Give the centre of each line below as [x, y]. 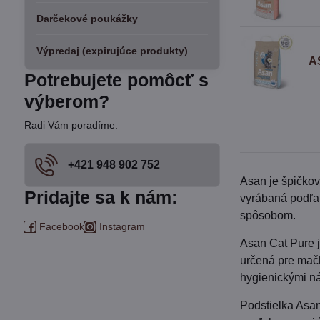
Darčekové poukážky [87, 19]
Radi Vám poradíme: [71, 125]
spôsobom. [268, 215]
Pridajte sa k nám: [100, 197]
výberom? [66, 102]
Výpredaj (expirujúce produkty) [112, 51]
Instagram [122, 226]
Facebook [61, 226]
